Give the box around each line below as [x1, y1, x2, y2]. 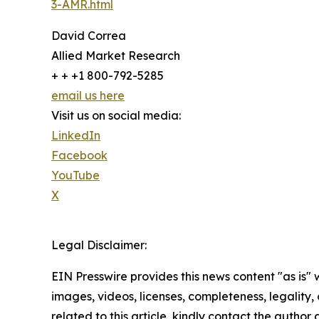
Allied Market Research [51, 48, 180, 63]
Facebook [51, 148, 108, 163]
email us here [51, 88, 125, 103]
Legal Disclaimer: [51, 238, 147, 253]
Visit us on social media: [51, 108, 181, 123]
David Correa [51, 28, 126, 43]
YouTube [51, 168, 100, 183]
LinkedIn [51, 128, 100, 143]
